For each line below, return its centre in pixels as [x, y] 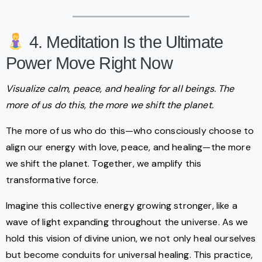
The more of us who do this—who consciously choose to [130, 131]
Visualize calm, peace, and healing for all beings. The [120, 89]
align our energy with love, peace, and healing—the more [128, 147]
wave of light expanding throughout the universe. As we [127, 222]
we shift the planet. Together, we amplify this [104, 164]
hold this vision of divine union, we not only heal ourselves [131, 239]
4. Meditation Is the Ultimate [124, 42]
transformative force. [52, 180]
